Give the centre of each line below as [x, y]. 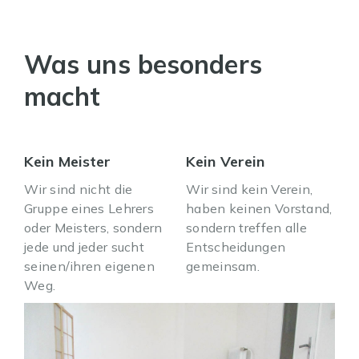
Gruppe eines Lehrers [89, 208]
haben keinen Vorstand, [259, 208]
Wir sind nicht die [79, 189]
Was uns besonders [143, 64]
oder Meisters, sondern [93, 228]
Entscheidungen [236, 247]
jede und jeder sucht [85, 247]
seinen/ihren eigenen [90, 266]
